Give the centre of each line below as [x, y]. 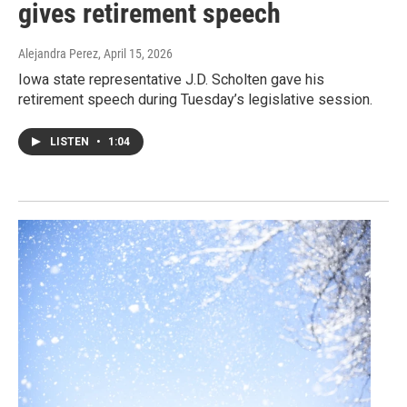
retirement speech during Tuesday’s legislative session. [195, 100]
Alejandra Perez [58, 54]
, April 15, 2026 [135, 54]
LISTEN [71, 142]
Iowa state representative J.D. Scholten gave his [171, 80]
